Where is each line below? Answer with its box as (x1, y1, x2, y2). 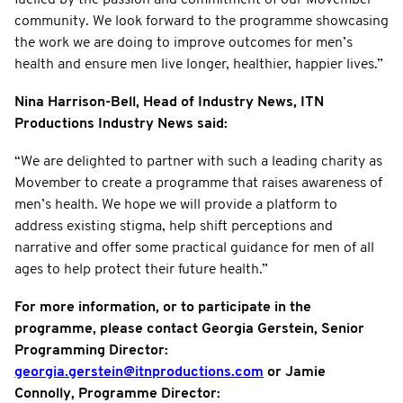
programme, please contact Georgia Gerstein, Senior (14, 321, 364, 336)
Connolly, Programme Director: (14, 386, 220, 401)
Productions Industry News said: (14, 116, 228, 131)
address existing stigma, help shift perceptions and (14, 219, 333, 234)
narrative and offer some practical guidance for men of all (14, 240, 374, 255)
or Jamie (264, 364, 326, 380)
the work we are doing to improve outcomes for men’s (14, 35, 353, 50)
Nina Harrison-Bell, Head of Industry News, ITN (14, 94, 324, 110)
